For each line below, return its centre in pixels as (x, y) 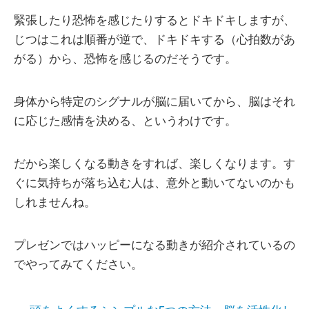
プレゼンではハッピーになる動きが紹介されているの (154, 246)
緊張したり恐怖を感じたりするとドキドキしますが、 (154, 21)
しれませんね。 (55, 203)
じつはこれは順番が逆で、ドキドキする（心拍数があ (154, 40)
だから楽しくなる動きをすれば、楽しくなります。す (154, 164)
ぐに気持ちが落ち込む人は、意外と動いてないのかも (154, 183)
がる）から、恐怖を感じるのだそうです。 (125, 59)
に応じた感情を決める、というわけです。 (125, 121)
